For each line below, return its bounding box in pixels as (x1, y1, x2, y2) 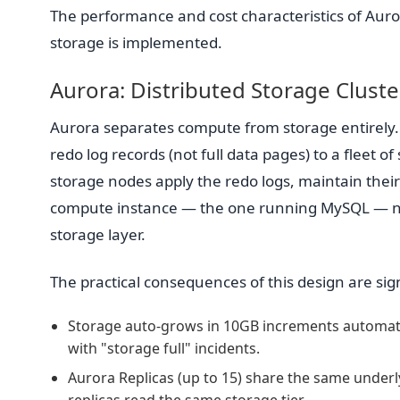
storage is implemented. (50, 31, 222, 53)
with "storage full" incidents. (68, 338, 260, 359)
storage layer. (50, 224, 146, 246)
